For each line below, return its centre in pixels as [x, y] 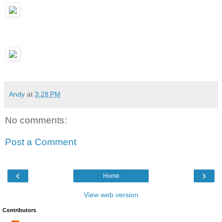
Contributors [19, 210]
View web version [111, 195]
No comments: [36, 120]
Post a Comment [41, 142]
